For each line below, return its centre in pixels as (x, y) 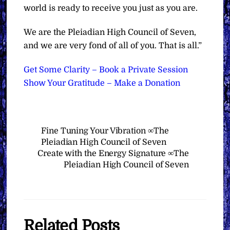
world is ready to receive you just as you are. (111, 8)
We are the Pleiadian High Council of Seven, (110, 33)
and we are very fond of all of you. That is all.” (113, 46)
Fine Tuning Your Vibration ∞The (105, 131)
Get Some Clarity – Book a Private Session (106, 70)
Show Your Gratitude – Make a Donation (102, 83)
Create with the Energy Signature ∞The (113, 153)
